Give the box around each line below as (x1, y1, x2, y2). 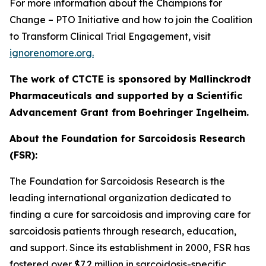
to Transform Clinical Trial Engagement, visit (9, 30, 211, 42)
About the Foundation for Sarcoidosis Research (9, 132, 245, 144)
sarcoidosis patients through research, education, (9, 224, 236, 237)
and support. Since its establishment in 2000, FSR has (9, 241, 250, 254)
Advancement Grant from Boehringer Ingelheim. (9, 106, 249, 118)
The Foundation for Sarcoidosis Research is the (9, 175, 225, 187)
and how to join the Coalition (119, 13, 252, 26)
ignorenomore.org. (9, 46, 94, 59)
